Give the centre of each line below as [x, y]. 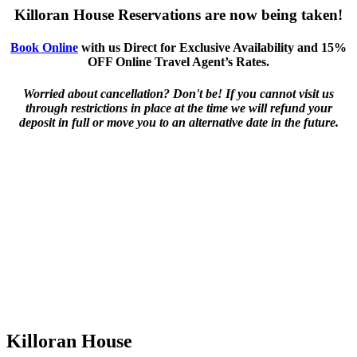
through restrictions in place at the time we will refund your [178, 108]
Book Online [44, 48]
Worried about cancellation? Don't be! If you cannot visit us [178, 93]
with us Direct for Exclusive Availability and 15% [212, 48]
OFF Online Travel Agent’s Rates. [178, 62]
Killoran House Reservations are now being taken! [178, 15]
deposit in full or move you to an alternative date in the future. [178, 122]
